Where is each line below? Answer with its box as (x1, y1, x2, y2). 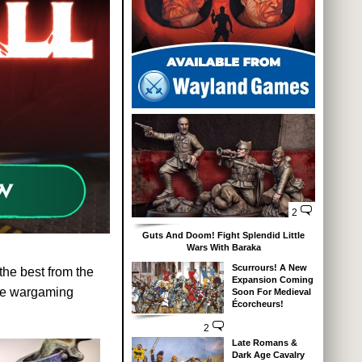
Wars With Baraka (186, 242, 261, 253)
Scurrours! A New (231, 263, 307, 273)
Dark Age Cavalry (231, 350, 305, 360)
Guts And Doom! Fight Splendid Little (142, 230, 305, 241)
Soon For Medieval (231, 287, 311, 297)
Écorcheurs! (231, 299, 284, 309)
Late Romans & (231, 338, 297, 348)
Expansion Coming (231, 275, 314, 285)
